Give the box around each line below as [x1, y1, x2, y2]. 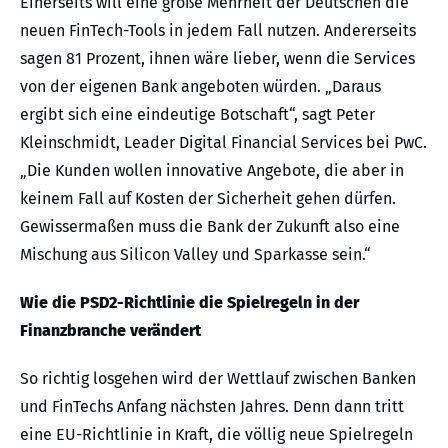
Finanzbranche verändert [20, 320, 201, 340]
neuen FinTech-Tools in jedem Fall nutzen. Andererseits [20, 20, 416, 40]
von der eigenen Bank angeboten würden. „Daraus [20, 76, 381, 96]
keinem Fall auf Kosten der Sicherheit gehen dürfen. [20, 188, 396, 208]
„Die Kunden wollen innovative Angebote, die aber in [20, 160, 404, 180]
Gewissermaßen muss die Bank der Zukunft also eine [20, 216, 400, 236]
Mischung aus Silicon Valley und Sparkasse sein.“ [20, 244, 371, 264]
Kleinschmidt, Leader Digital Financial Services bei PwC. [20, 132, 427, 152]
